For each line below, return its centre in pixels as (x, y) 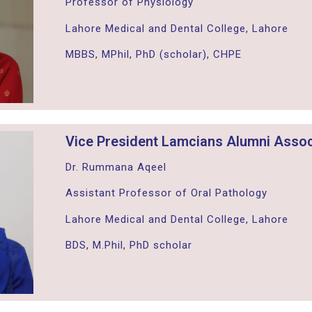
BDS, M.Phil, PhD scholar (128, 245)
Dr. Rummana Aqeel (116, 167)
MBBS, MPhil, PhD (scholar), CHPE (153, 55)
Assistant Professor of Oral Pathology (166, 193)
